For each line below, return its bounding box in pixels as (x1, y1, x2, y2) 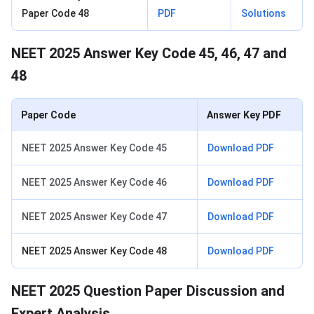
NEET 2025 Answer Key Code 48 (22, 245, 167, 257)
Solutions (241, 8, 286, 20)
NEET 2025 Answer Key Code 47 (22, 211, 167, 223)
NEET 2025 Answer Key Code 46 (22, 177, 167, 189)
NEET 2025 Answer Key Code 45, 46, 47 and (11, 45, 287, 62)
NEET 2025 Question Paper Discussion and (11, 282, 285, 300)
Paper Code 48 (22, 8, 89, 20)
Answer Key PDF (207, 109, 281, 121)
